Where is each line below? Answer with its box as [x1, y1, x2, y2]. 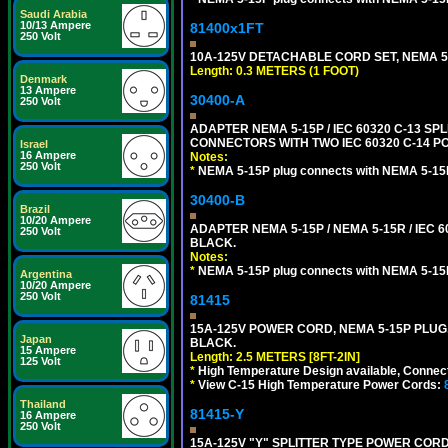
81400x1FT [190, 20, 264, 37]
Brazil [20, 203, 50, 215]
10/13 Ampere [20, 19, 91, 31]
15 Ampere [20, 344, 76, 356]
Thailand [20, 398, 66, 410]
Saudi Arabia [20, 8, 87, 20]
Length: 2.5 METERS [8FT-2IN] [190, 350, 360, 365]
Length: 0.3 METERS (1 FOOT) [190, 64, 359, 79]
